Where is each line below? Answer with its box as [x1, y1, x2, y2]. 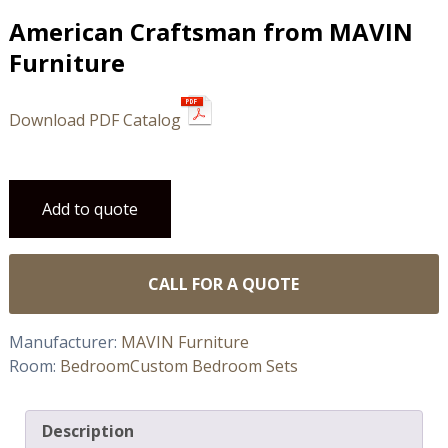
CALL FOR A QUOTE [148, 273, 300, 296]
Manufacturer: [8, 331, 121, 354]
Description [41, 420, 134, 443]
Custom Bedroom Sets [129, 355, 298, 378]
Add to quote [41, 198, 138, 221]
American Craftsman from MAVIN [8, 15, 413, 49]
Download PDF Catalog [8, 109, 181, 132]
